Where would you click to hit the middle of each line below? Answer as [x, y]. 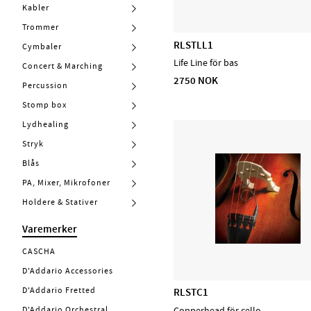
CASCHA [39, 251]
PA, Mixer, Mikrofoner [66, 182]
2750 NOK [196, 80]
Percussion [45, 85]
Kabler [36, 7]
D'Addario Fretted [59, 290]
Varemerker [50, 229]
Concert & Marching [62, 66]
